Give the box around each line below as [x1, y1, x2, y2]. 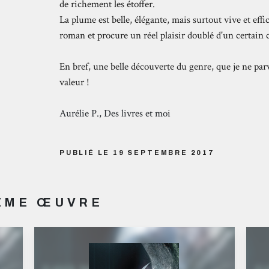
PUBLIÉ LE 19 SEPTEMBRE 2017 [59, 148, 215, 156]
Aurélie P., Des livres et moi [59, 107, 171, 121]
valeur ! [59, 76, 89, 89]
